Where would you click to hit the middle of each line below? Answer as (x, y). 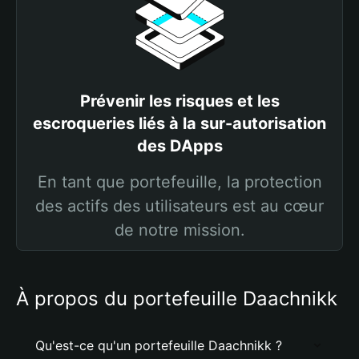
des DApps (179, 146)
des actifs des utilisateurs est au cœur (179, 206)
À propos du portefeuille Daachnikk (177, 298)
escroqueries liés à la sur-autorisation (179, 123)
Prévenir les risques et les (179, 101)
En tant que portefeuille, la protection (179, 182)
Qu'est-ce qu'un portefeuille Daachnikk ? (159, 345)
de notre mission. (179, 230)
